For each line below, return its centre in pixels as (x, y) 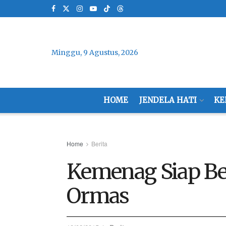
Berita (99, 144)
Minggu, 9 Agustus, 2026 (95, 52)
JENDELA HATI (168, 100)
